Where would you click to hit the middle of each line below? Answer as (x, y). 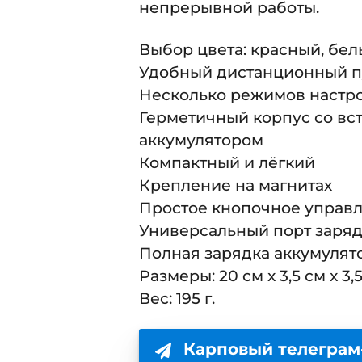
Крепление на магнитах (236, 185)
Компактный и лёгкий (227, 162)
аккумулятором (201, 140)
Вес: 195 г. (177, 298)
